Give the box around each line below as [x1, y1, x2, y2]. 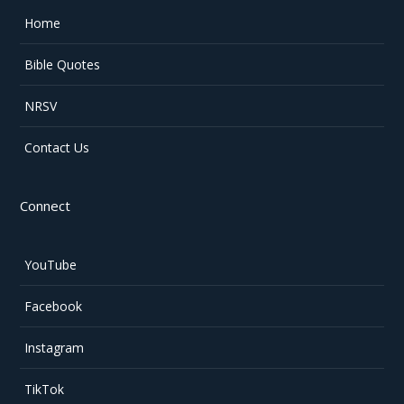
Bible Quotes [24, 55, 101, 73]
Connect [20, 196, 71, 215]
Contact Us [24, 138, 90, 156]
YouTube [24, 255, 78, 273]
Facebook [24, 297, 83, 315]
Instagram [24, 338, 85, 356]
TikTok [24, 380, 65, 398]
